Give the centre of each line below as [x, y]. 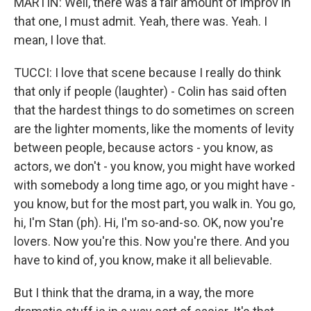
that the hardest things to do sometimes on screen [154, 110]
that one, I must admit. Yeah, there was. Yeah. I [141, 21]
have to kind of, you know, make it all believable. [143, 260]
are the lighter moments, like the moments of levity [154, 129]
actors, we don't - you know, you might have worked [154, 166]
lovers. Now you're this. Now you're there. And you [152, 241]
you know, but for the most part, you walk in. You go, [154, 204]
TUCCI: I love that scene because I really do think [148, 73]
